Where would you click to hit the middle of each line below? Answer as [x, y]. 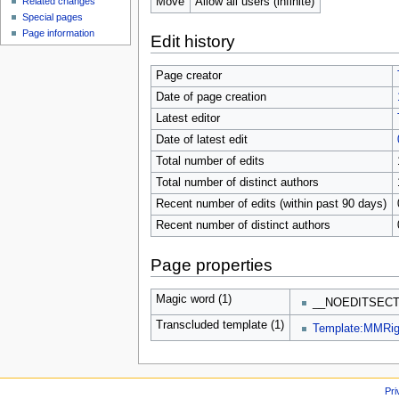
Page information [59, 33]
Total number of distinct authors [237, 182]
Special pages [53, 17]
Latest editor [187, 118]
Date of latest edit [201, 139]
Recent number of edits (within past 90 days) [271, 204]
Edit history [192, 41]
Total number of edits [210, 161]
